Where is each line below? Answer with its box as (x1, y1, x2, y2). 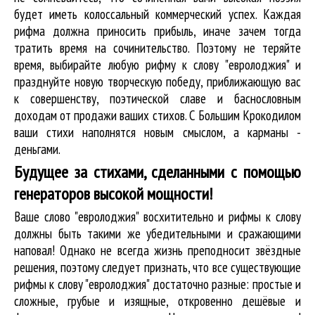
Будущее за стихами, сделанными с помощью (14, 160, 301, 183)
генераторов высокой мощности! (14, 182, 212, 205)
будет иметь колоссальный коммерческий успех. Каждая (14, 5, 301, 22)
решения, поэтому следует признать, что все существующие (14, 258, 301, 276)
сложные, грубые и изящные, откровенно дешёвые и (14, 292, 301, 309)
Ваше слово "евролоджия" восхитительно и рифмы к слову (14, 207, 301, 225)
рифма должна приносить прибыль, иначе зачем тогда (14, 22, 301, 39)
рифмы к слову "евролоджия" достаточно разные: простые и (14, 275, 301, 292)
